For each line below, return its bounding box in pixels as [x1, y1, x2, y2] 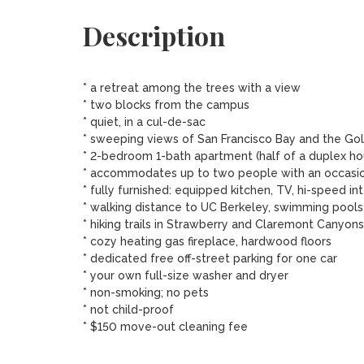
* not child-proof [82, 303, 177, 316]
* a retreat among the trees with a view [82, 81, 301, 94]
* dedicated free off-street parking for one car [82, 252, 337, 265]
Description [82, 18, 225, 53]
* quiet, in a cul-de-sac [82, 115, 206, 128]
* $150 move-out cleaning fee [82, 320, 248, 333]
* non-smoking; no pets [82, 286, 209, 299]
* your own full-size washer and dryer [82, 269, 288, 282]
